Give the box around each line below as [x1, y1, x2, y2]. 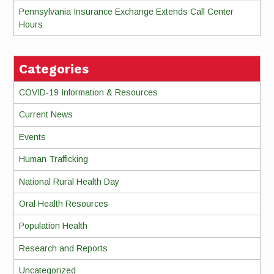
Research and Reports [18, 243, 108, 253]
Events [18, 131, 46, 142]
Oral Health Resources [18, 198, 108, 209]
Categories [19, 61, 89, 76]
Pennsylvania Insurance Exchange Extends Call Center [18, 6, 234, 17]
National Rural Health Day [18, 176, 119, 187]
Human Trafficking [18, 154, 88, 165]
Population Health [18, 221, 87, 231]
